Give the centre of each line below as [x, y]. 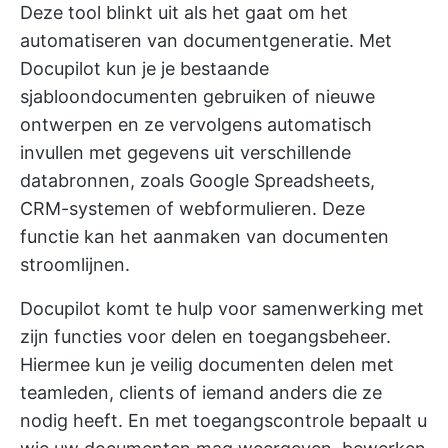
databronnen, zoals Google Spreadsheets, [197, 180]
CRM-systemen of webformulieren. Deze [192, 208]
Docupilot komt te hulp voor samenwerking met [222, 308]
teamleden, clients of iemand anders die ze [201, 392]
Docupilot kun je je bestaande [144, 68]
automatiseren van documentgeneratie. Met [206, 40]
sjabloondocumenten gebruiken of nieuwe [197, 96]
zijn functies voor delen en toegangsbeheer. [205, 336]
